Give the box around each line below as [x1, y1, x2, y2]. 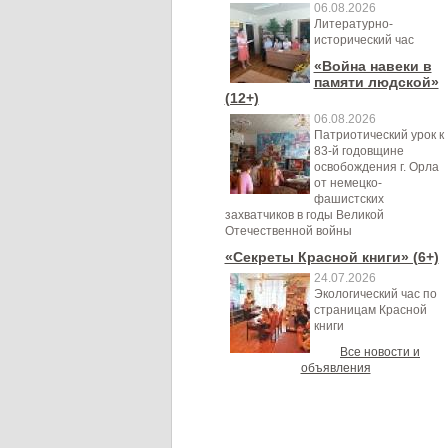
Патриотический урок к [313, 128, 444, 142]
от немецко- [313, 176, 382, 190]
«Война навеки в [313, 58, 432, 74]
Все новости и [340, 345, 420, 359]
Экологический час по [313, 287, 437, 301]
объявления [300, 361, 371, 375]
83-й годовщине [313, 144, 404, 158]
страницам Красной [313, 303, 427, 317]
